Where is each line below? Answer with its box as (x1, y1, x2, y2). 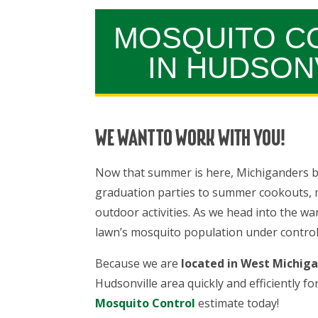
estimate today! (195, 295, 280, 311)
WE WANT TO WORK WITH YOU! (95, 128, 286, 151)
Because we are (95, 255, 179, 271)
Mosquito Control (95, 295, 196, 311)
